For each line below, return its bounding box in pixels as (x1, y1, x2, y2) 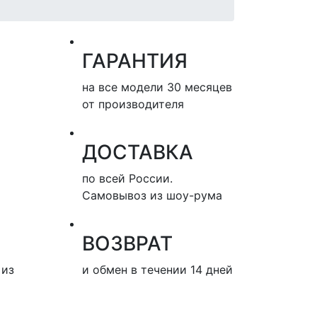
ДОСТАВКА (82, 140, 193, 164)
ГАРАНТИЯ (82, 49, 188, 73)
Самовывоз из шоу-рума (82, 188, 222, 202)
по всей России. (82, 171, 173, 185)
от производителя (82, 97, 184, 111)
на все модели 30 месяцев (82, 80, 232, 94)
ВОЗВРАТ (82, 231, 173, 255)
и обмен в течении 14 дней (82, 263, 233, 277)
